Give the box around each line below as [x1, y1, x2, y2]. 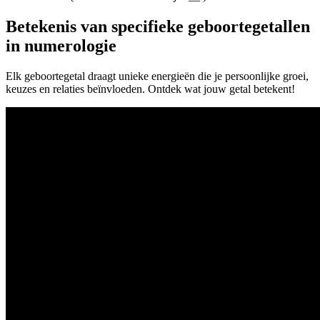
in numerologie [6, 36, 116, 56]
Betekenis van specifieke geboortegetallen [6, 17, 310, 36]
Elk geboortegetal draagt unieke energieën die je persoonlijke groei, [6, 70, 309, 83]
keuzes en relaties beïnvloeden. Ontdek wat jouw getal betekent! [6, 83, 295, 96]
